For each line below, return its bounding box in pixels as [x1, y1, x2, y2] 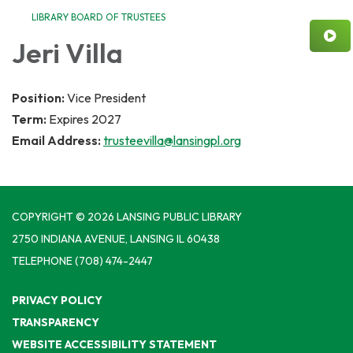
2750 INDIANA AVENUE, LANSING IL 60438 [12, 232, 220, 247]
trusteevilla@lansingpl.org [103, 132, 241, 149]
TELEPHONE [12, 254, 72, 269]
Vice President [67, 90, 146, 106]
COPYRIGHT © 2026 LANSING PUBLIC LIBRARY [12, 210, 242, 225]
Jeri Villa [12, 35, 123, 71]
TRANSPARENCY [12, 315, 99, 330]
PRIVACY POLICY [12, 293, 102, 308]
